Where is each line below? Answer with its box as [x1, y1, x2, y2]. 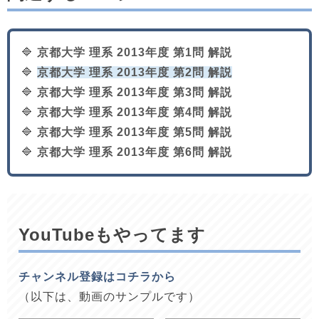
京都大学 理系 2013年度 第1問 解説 [37, 46, 232, 58]
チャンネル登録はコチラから [19, 270, 176, 283]
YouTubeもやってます [19, 224, 206, 244]
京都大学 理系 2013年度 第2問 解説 [37, 66, 232, 78]
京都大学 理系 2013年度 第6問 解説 [37, 146, 232, 158]
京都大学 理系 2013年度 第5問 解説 [37, 126, 232, 138]
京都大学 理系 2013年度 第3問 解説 [37, 86, 232, 98]
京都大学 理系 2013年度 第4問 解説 [37, 106, 232, 118]
